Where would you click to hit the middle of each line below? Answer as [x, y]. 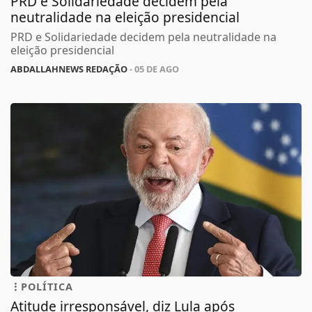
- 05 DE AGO [153, 70]
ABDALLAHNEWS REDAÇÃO [69, 70]
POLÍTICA [47, 288]
